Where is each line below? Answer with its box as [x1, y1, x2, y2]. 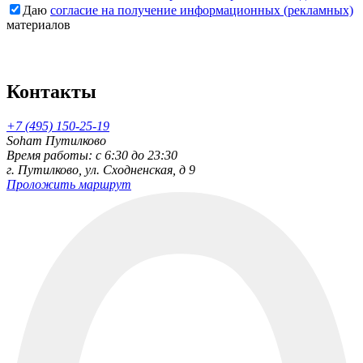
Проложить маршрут [6, 177, 131, 192]
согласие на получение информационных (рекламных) [50, 3, 353, 18]
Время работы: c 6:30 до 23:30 [6, 148, 177, 163]
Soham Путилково [6, 134, 106, 148]
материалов [6, 18, 70, 32]
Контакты [6, 81, 96, 103]
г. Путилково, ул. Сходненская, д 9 [6, 163, 195, 177]
